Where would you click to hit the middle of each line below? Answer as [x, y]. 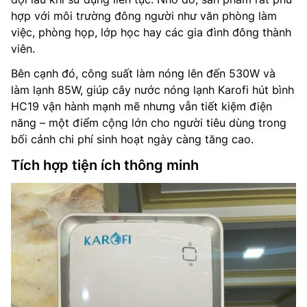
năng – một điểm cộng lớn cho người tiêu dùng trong [149, 122]
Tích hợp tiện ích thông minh [105, 165]
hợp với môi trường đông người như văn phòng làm [144, 15]
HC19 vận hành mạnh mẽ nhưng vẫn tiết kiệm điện [142, 106]
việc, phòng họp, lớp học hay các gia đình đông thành [151, 32]
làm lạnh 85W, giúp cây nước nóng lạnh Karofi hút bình [152, 89]
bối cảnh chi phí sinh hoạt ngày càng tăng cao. [132, 139]
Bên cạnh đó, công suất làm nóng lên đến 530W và [143, 73]
